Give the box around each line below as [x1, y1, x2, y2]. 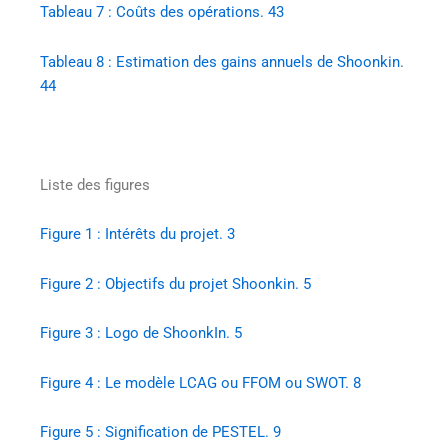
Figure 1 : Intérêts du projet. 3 [40, 225, 235, 244]
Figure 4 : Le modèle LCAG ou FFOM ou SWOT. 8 [40, 373, 361, 392]
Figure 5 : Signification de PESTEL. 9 [40, 423, 281, 442]
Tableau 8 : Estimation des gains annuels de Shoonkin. [40, 52, 404, 71]
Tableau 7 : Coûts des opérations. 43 [40, 3, 284, 22]
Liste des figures [40, 175, 150, 194]
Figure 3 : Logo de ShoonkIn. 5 [40, 324, 242, 343]
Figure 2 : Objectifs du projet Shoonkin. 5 [40, 274, 311, 293]
